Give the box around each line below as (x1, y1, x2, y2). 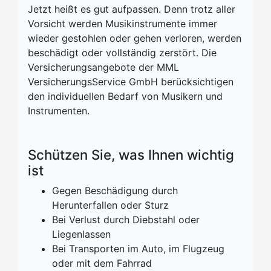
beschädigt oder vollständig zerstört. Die (28, 47, 217, 59)
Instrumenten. (28, 105, 90, 117)
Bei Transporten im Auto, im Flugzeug (52, 243, 224, 255)
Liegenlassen (52, 228, 111, 240)
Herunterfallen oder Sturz (52, 199, 169, 211)
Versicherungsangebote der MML (28, 61, 179, 73)
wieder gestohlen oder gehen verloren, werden (28, 32, 241, 44)
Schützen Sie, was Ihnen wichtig (28, 146, 234, 163)
